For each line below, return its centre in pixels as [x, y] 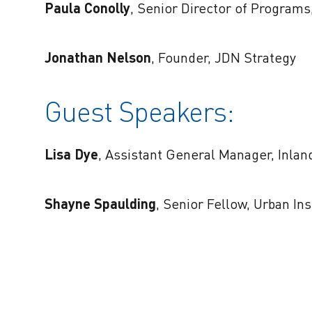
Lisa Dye [71, 154]
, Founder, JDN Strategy [224, 58]
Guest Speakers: [139, 112]
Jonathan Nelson [98, 57]
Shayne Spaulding [100, 204]
